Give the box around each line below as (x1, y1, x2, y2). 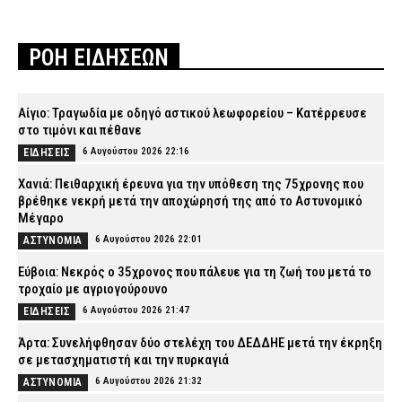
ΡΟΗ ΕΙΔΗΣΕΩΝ (29, 44, 169, 71)
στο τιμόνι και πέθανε (18, 121, 142, 138)
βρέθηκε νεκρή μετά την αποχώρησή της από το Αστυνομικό (18, 192, 363, 209)
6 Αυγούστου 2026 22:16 (83, 144, 189, 157)
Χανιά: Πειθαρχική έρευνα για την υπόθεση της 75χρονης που (18, 175, 363, 192)
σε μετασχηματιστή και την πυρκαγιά (18, 351, 229, 368)
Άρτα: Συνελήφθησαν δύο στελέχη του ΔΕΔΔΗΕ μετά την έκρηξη (18, 334, 382, 351)
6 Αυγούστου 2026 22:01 (94, 232, 202, 245)
